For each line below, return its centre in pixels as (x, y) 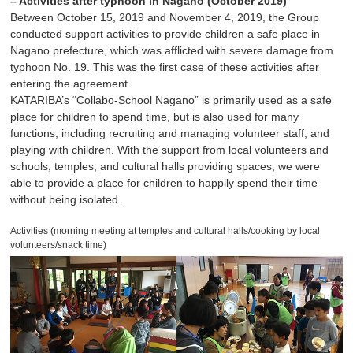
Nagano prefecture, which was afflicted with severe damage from (172, 50)
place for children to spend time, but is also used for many (155, 116)
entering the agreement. (71, 83)
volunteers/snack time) (59, 245)
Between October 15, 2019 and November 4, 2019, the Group (165, 17)
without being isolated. (66, 199)
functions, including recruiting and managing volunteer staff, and (170, 133)
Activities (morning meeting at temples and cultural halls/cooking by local (165, 230)
